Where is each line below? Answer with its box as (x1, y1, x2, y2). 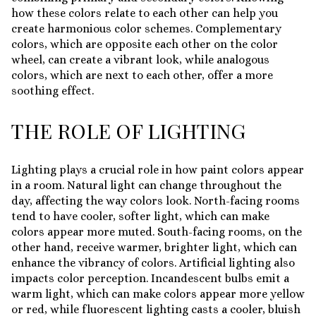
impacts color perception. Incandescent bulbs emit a (11, 271, 289, 285)
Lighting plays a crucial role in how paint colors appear (11, 162, 304, 176)
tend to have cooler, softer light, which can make (11, 209, 269, 223)
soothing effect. (11, 84, 94, 98)
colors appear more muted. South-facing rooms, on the (11, 224, 302, 238)
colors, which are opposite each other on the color (11, 37, 278, 51)
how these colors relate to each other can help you (11, 6, 278, 20)
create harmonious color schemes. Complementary (11, 22, 281, 36)
